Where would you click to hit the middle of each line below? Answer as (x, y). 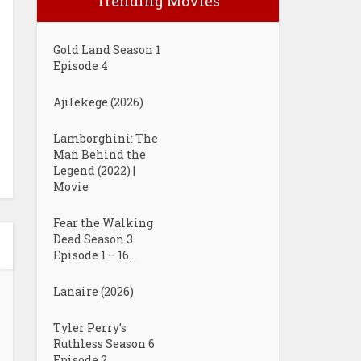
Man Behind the (100, 154)
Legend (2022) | (94, 170)
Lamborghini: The (106, 138)
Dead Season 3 (93, 239)
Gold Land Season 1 (107, 50)
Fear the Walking (103, 223)
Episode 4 (81, 66)
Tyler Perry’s (90, 328)
